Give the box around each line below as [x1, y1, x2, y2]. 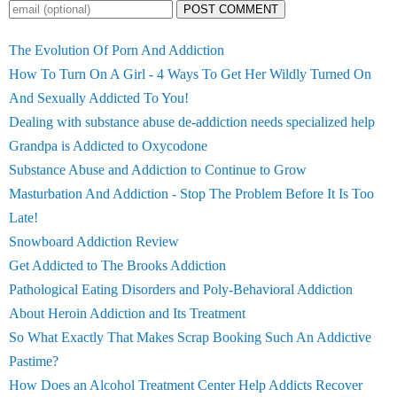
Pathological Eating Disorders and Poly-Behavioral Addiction [9, 282, 353, 297]
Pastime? [9, 354, 58, 369]
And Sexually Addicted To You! [9, 90, 189, 105]
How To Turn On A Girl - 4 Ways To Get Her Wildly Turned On [9, 66, 371, 82]
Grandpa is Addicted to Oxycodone [9, 138, 207, 153]
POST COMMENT [183, 3, 278, 16]
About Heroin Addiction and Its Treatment [9, 306, 245, 321]
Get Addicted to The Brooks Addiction [9, 258, 226, 273]
